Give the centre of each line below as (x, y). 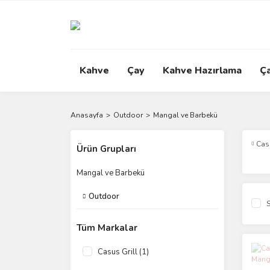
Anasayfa (87, 115)
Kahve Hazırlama (202, 71)
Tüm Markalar (107, 228)
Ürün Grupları (106, 149)
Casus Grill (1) (123, 252)
